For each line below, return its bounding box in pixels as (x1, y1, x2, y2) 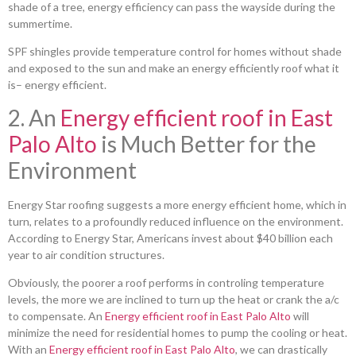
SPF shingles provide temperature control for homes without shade (8, 44, 342, 59)
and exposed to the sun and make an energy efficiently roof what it (8, 61, 339, 75)
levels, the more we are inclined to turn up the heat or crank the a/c (8, 292, 339, 306)
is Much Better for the (97, 130, 316, 157)
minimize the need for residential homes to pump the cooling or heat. (8, 326, 347, 339)
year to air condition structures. (8, 247, 164, 261)
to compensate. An (8, 309, 105, 323)
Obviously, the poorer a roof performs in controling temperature (8, 276, 324, 289)
